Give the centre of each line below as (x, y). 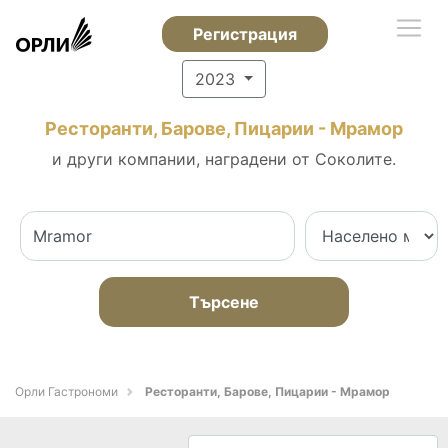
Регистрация (244, 34)
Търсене (224, 302)
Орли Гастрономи (66, 391)
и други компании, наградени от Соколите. (224, 159)
